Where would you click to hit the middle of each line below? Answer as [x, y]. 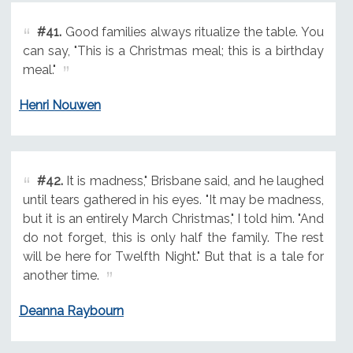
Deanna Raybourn [71, 310]
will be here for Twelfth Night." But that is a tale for [173, 257]
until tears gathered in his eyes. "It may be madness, [173, 200]
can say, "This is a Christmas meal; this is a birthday [173, 51]
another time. [61, 276]
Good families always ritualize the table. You [192, 32]
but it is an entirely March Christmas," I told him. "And [173, 219]
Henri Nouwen [59, 106]
